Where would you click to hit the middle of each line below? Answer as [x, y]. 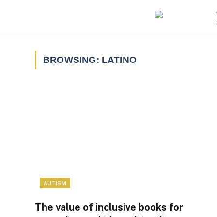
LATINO [119, 60]
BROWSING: [72, 60]
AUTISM [55, 183]
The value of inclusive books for [109, 208]
